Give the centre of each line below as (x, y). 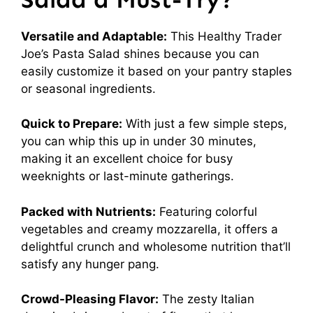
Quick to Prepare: (72, 124)
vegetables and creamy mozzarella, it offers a (150, 229)
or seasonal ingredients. (88, 88)
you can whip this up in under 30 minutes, (139, 141)
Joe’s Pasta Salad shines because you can (140, 53)
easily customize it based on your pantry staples (156, 71)
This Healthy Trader (224, 36)
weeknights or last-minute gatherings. (128, 176)
